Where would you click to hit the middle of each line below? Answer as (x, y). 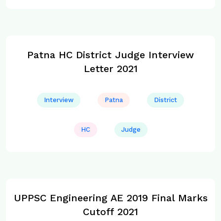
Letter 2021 (110, 69)
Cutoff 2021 (110, 212)
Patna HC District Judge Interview (110, 55)
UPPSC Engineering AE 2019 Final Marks (110, 198)
